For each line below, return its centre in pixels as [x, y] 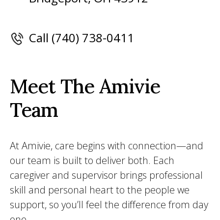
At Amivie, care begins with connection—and [107, 146]
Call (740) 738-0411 [82, 38]
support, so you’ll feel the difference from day [109, 205]
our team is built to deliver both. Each [92, 160]
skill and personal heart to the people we [100, 190]
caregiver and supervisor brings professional [106, 175]
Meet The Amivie [85, 86]
